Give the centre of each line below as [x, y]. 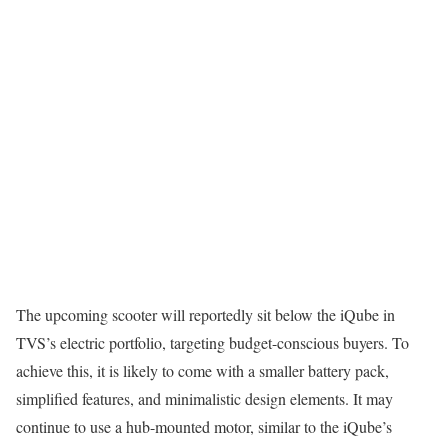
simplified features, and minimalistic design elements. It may [204, 398]
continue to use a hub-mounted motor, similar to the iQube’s [204, 426]
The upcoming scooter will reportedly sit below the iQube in [205, 314]
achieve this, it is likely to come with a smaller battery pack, [202, 370]
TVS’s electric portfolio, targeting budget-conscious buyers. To [212, 342]
